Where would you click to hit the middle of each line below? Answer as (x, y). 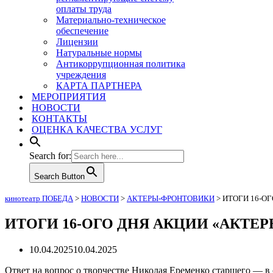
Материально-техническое (111, 20)
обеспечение (82, 31)
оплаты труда (84, 9)
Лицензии (77, 42)
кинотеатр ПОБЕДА (39, 198)
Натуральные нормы (99, 53)
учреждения (81, 75)
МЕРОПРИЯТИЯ (69, 97)
